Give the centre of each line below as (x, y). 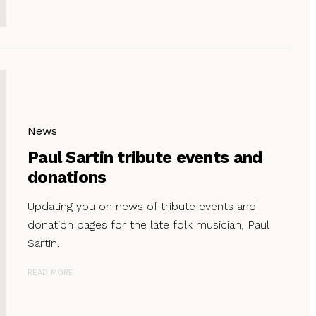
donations (67, 177)
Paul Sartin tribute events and (145, 157)
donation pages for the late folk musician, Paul (148, 224)
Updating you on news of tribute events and (142, 206)
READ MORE (50, 272)
